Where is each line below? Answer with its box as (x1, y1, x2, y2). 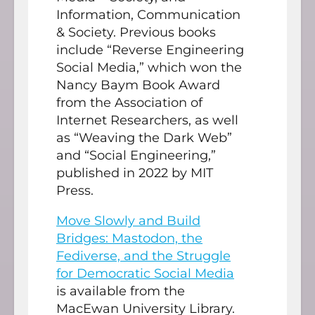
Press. (56, 182, 94, 198)
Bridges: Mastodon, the (56, 230, 202, 246)
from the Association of (56, 94, 202, 110)
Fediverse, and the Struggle (56, 247, 231, 264)
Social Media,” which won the (56, 59, 242, 75)
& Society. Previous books (56, 24, 216, 40)
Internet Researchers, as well (56, 112, 238, 128)
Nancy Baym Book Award (56, 77, 220, 93)
